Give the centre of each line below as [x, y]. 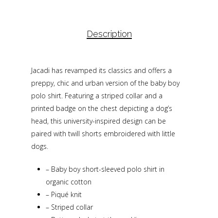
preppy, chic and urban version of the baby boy [105, 83]
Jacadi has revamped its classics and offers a [101, 70]
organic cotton [69, 182]
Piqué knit [65, 194]
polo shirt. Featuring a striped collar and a [97, 95]
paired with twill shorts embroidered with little [103, 133]
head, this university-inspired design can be [99, 121]
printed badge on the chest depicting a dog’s [102, 108]
